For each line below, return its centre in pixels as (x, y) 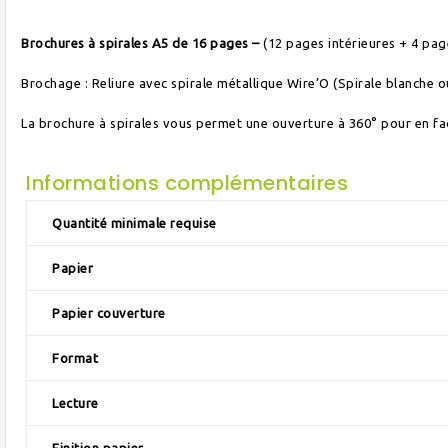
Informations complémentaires (187, 183)
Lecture (75, 403)
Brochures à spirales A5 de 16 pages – (142, 43)
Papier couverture (109, 313)
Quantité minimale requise (134, 223)
